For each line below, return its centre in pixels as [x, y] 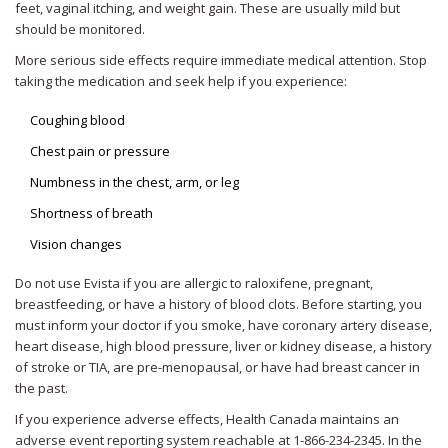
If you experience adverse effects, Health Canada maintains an [207, 419]
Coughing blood [77, 120]
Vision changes [76, 244]
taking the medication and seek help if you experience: [181, 81]
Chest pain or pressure [100, 151]
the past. [41, 388]
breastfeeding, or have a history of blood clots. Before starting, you [218, 304]
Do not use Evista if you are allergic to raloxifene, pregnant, [194, 283]
